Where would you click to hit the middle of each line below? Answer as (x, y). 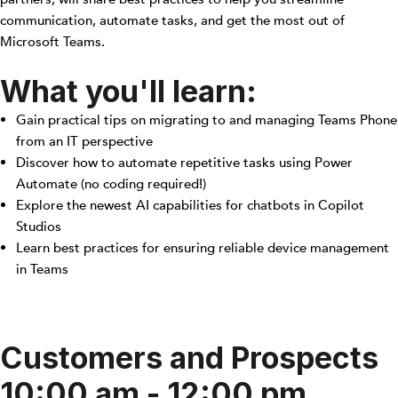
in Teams (42, 269)
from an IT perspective (84, 141)
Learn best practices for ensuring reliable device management (203, 247)
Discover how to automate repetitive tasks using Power (184, 162)
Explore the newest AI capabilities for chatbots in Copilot (190, 205)
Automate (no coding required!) (111, 183)
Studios (39, 226)
